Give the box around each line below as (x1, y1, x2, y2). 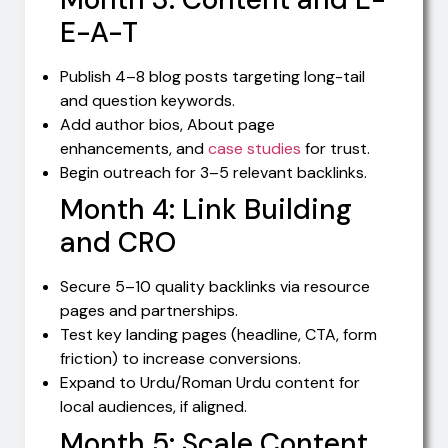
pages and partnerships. (60, 300, 238, 322)
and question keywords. (60, 90, 235, 112)
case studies (208, 138, 301, 160)
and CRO (60, 224, 176, 262)
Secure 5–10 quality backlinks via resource (60, 276, 370, 298)
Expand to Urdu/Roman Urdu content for (60, 372, 360, 394)
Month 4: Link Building (60, 191, 352, 229)
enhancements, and (60, 138, 208, 160)
